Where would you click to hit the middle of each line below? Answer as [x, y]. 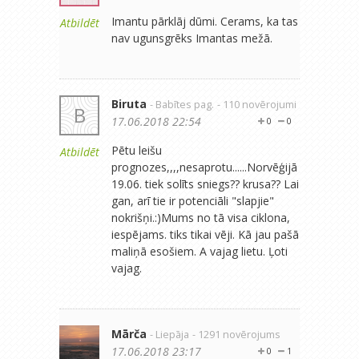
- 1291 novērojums [236, 334]
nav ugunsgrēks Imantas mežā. [192, 38]
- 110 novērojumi [257, 104]
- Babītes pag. [182, 104]
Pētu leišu [137, 150]
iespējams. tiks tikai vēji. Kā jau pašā [205, 234]
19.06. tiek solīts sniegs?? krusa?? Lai [205, 184]
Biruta [129, 103]
